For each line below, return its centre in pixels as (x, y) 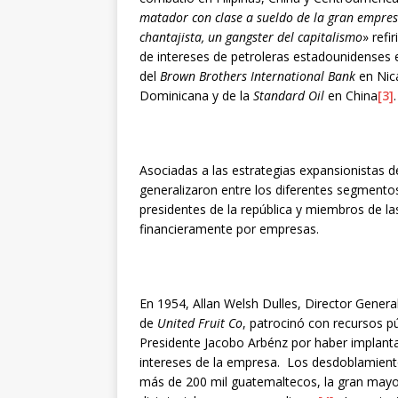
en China (351, 95)
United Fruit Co (200, 322)
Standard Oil (289, 95)
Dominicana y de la (196, 95)
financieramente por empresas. (229, 228)
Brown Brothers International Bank (258, 76)
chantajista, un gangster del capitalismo (251, 36)
